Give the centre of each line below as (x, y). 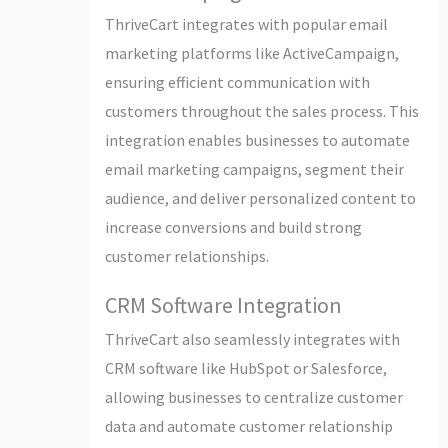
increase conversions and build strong (233, 226)
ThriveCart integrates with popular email (246, 23)
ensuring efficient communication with (237, 81)
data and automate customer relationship (248, 425)
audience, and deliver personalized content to (260, 197)
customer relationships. (186, 255)
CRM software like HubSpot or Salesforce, (245, 367)
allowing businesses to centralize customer (253, 396)
